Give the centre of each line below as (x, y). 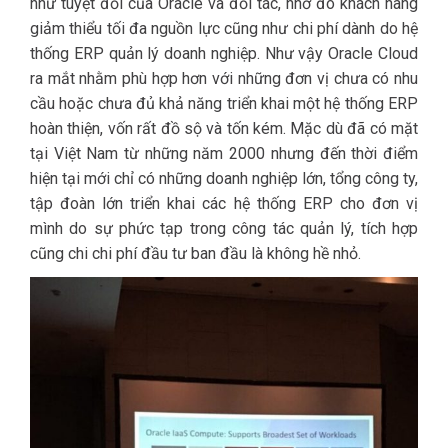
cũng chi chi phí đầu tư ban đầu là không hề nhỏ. (195, 253)
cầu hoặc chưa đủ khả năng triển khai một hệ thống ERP (224, 103)
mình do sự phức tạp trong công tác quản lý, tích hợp (224, 228)
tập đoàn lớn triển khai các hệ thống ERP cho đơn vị (224, 203)
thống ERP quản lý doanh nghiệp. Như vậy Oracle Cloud (224, 53)
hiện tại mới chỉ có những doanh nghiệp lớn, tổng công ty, (224, 178)
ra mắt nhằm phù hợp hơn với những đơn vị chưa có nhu (224, 78)
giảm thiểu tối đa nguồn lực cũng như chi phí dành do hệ (224, 28)
